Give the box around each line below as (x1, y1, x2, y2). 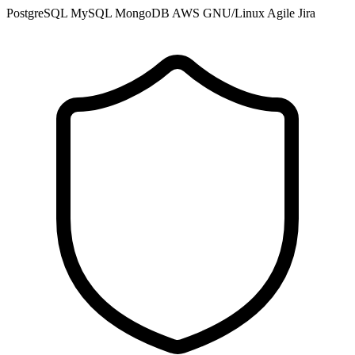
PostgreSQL (6, 6, 71, 21)
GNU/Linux (203, 6, 267, 21)
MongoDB (115, 6, 172, 21)
